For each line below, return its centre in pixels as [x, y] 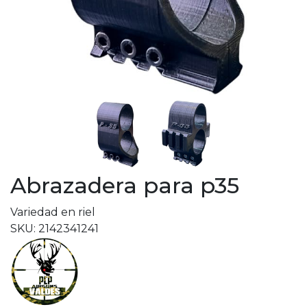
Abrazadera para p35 [125, 185]
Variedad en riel [53, 212]
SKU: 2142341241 [54, 229]
